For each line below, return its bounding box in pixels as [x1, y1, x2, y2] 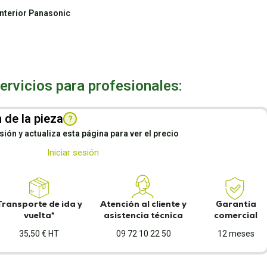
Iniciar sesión [46, 147, 99, 158]
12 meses [217, 229, 254, 238]
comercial [214, 210, 258, 221]
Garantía [215, 198, 256, 209]
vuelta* [23, 210, 55, 221]
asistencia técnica [104, 210, 184, 221]
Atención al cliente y [100, 198, 187, 209]
